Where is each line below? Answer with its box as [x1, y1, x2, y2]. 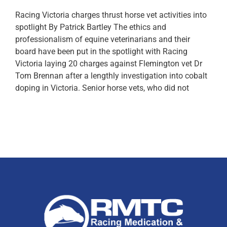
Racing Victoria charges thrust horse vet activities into [15, 10, 207, 20]
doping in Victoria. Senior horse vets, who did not [15, 83, 189, 93]
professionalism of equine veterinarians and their [15, 34, 190, 44]
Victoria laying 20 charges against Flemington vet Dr [15, 58, 202, 68]
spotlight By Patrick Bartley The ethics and [15, 22, 166, 32]
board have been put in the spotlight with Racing [15, 46, 187, 56]
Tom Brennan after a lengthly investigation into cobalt [15, 70, 207, 81]
